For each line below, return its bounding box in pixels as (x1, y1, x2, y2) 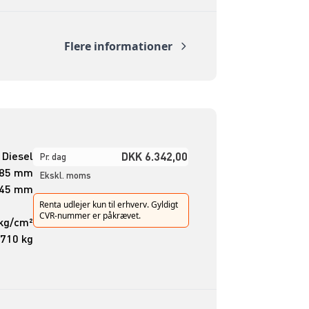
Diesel (1, 148, 33, 163)
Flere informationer (63, 38, 172, 54)
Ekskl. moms (39, 169, 91, 181)
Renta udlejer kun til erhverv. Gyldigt (39, 198, 178, 210)
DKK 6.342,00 (121, 148, 188, 163)
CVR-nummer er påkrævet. (39, 209, 141, 221)
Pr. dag (39, 150, 66, 162)
